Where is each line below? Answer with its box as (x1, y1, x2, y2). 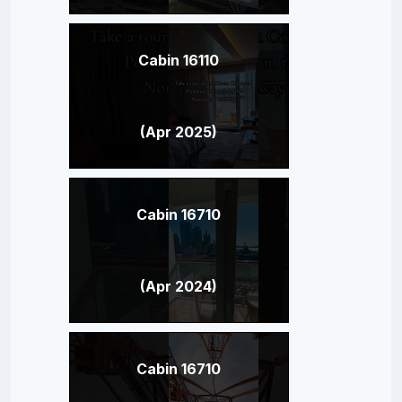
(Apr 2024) (140, 276, 217, 295)
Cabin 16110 (138, 50, 219, 69)
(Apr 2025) (140, 122, 217, 141)
